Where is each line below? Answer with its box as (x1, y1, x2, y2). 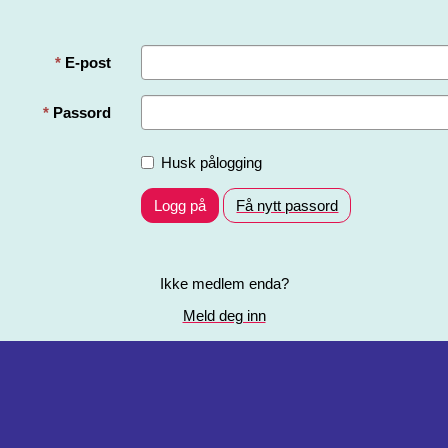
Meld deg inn (182, 306, 266, 324)
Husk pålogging (161, 154, 263, 171)
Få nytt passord (236, 197, 339, 214)
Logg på (154, 197, 207, 214)
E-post (65, 54, 112, 71)
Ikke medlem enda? (159, 275, 289, 292)
